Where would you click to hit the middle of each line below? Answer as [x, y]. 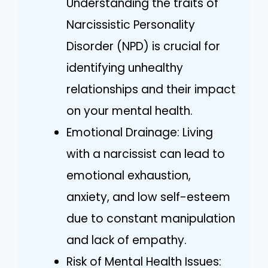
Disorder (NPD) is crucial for [143, 46]
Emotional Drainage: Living [140, 132]
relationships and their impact [151, 89]
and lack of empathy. [127, 240]
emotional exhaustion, [129, 175]
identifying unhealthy [125, 68]
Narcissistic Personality [131, 25]
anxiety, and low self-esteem [148, 197]
